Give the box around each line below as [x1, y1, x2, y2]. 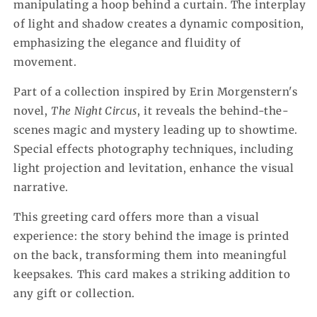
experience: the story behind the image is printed [13, 229, 289, 243]
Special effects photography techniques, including [13, 142, 294, 156]
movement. [13, 55, 77, 69]
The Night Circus [51, 104, 137, 118]
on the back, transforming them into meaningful [13, 248, 287, 263]
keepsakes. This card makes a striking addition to [13, 267, 291, 282]
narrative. [13, 180, 69, 195]
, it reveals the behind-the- [137, 104, 289, 118]
